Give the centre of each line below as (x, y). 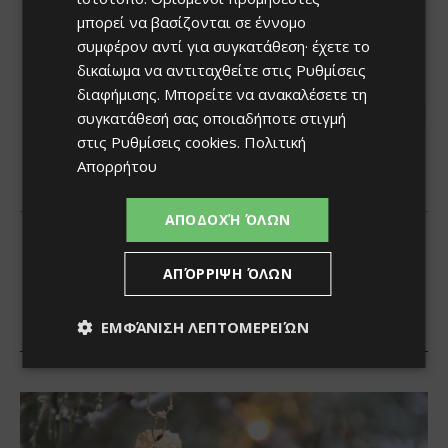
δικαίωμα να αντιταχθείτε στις (187, 69)
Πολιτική (275, 141)
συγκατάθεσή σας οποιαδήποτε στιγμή (212, 117)
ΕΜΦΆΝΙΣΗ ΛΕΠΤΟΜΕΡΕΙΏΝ (205, 326)
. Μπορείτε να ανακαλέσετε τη (262, 93)
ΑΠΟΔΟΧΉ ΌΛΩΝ (227, 219)
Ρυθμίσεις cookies (174, 141)
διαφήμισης (117, 93)
